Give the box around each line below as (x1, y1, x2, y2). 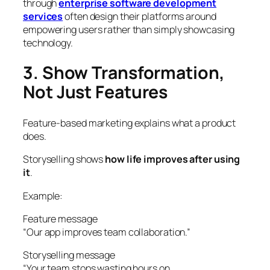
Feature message (23, 212, 98, 225)
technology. (23, 36, 73, 49)
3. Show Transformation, (23, 61, 225, 85)
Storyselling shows (23, 152, 105, 166)
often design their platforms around (63, 9, 216, 23)
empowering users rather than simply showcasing (23, 22, 235, 36)
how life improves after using (105, 152, 240, 166)
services (23, 9, 63, 23)
